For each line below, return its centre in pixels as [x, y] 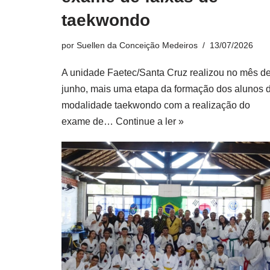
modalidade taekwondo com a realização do [156, 105]
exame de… [89, 121]
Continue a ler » [150, 121]
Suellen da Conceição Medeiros [137, 45]
